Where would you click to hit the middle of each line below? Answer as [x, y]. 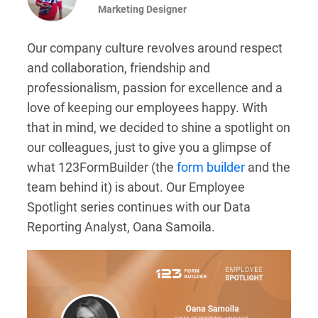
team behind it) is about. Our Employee [136, 187]
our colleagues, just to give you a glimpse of [149, 147]
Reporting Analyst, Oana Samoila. [121, 227]
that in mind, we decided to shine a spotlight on [159, 127]
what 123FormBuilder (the [102, 167]
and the [268, 167]
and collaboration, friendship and [119, 68]
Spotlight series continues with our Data [139, 207]
